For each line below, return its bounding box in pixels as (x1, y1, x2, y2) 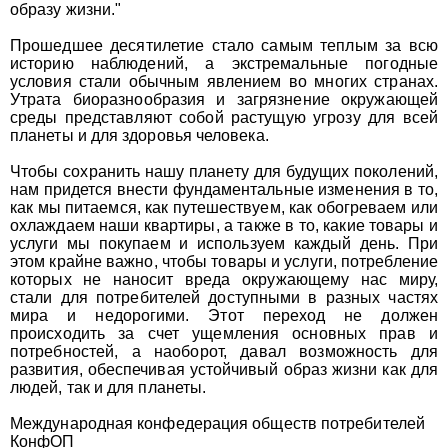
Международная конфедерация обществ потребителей (10, 415, 425, 432)
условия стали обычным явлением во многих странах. (10, 73, 438, 90)
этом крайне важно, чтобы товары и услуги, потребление (10, 253, 438, 270)
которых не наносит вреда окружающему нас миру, (10, 271, 438, 288)
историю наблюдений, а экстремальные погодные (10, 55, 438, 72)
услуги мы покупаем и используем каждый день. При (10, 235, 438, 252)
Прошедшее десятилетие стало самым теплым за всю (10, 37, 438, 54)
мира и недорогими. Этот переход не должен (10, 307, 438, 324)
